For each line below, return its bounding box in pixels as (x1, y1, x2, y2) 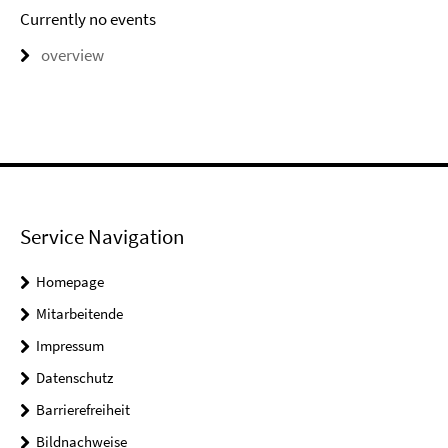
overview (41, 44, 104, 67)
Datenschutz (36, 368, 113, 388)
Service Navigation (20, 223, 184, 251)
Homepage (36, 272, 104, 292)
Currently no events (20, 8, 156, 31)
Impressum (36, 336, 104, 356)
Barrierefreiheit (36, 400, 130, 420)
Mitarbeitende (36, 304, 123, 324)
